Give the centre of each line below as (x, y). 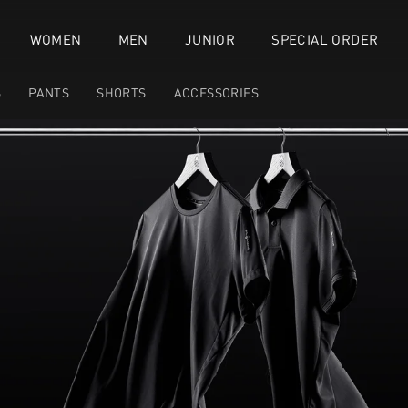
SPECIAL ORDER (325, 39)
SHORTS (122, 93)
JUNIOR (210, 39)
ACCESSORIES (216, 93)
